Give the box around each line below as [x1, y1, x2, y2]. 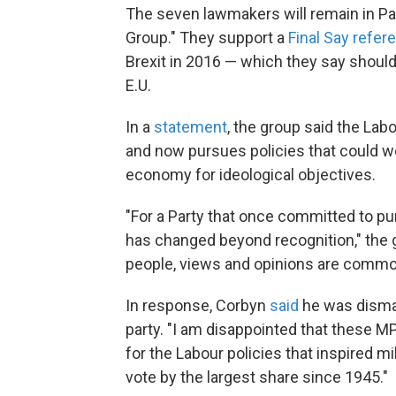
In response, [126, 296, 216, 315]
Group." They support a [126, 28, 288, 47]
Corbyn [216, 296, 270, 315]
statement [154, 118, 227, 136]
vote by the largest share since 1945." [126, 368, 388, 386]
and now [126, 141, 188, 160]
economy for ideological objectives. [126, 165, 376, 184]
